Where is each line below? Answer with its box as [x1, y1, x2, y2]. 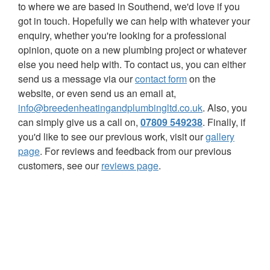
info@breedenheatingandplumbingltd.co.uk [18, 100, 202, 115]
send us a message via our [18, 71, 135, 86]
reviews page [101, 158, 159, 172]
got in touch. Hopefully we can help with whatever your [18, 13, 250, 28]
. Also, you [202, 100, 247, 115]
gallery [206, 129, 234, 143]
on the [187, 71, 216, 86]
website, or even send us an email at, [18, 86, 176, 100]
